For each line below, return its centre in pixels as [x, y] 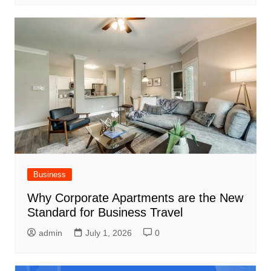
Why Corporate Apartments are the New [135, 198]
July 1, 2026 [108, 233]
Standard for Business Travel [105, 213]
